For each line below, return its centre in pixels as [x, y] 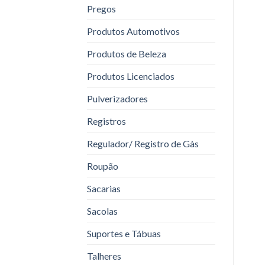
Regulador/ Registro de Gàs [143, 143]
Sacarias [104, 188]
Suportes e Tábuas [124, 233]
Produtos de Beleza [127, 53]
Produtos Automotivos [133, 31]
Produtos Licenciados [131, 76]
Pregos [101, 8]
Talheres [104, 256]
